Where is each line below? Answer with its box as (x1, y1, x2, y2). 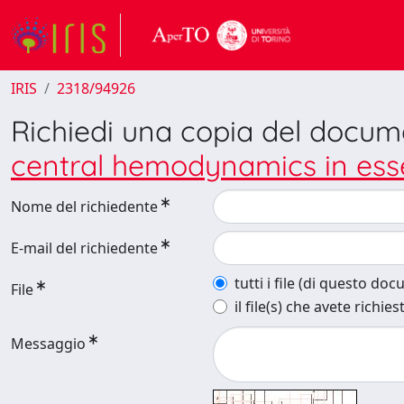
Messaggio (11, 334, 86, 353)
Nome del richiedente (11, 197, 158, 216)
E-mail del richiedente (11, 238, 158, 258)
